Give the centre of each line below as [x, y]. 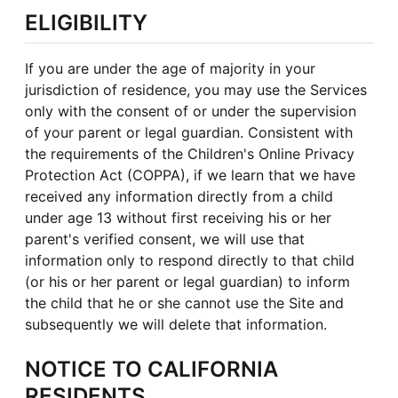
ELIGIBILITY [86, 22]
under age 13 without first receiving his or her [178, 217]
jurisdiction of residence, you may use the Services [196, 89]
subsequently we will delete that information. [176, 324]
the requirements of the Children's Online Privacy [190, 153]
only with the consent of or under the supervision [191, 111]
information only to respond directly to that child [190, 260]
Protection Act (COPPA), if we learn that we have [190, 175]
